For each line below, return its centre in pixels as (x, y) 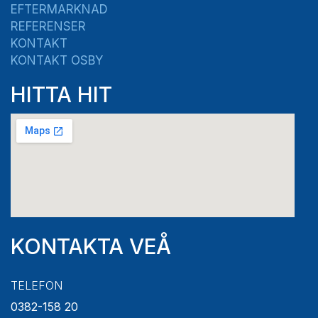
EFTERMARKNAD (59, 9)
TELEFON (37, 285)
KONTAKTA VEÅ (91, 246)
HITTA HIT (61, 94)
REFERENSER (48, 26)
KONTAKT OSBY (57, 60)
